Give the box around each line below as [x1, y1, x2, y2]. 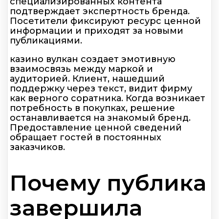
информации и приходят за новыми [10, 25, 183, 36]
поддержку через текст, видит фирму [10, 83, 192, 94]
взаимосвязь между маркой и [10, 63, 153, 74]
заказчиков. [10, 141, 65, 153]
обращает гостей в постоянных [10, 131, 161, 143]
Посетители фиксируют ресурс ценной [10, 15, 201, 26]
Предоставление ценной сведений [10, 122, 182, 133]
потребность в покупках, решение [10, 102, 175, 113]
